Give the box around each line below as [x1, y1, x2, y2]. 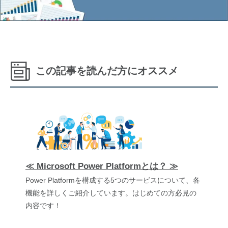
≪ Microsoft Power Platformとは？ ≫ [25, 161, 178, 171]
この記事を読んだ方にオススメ [36, 65, 178, 77]
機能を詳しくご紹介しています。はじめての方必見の [25, 188, 196, 197]
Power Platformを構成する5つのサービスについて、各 [25, 176, 200, 184]
